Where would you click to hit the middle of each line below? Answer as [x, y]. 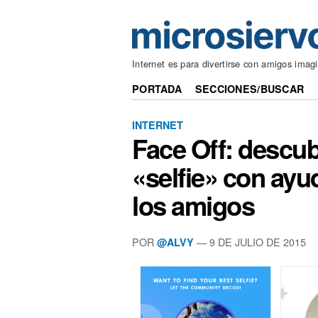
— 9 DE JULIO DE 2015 [250, 241]
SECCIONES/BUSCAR [250, 89]
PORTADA [157, 89]
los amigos [193, 205]
